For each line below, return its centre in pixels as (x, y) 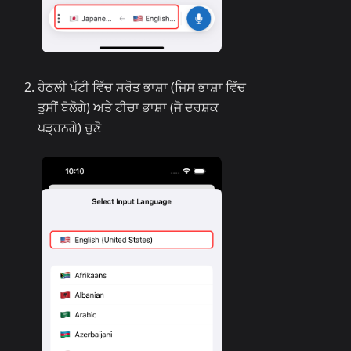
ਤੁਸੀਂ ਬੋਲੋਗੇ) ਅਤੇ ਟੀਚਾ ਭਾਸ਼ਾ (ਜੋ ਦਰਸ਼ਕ (128, 108)
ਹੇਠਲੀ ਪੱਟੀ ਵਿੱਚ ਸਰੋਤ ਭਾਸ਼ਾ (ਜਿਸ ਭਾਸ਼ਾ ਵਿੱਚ (142, 87)
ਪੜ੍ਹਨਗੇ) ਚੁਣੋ (69, 128)
